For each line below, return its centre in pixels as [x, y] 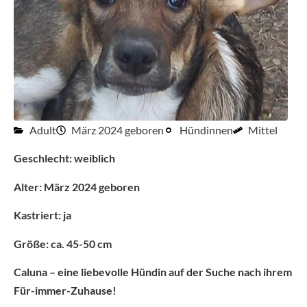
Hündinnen [206, 130]
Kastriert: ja [42, 215]
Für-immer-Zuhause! [65, 291]
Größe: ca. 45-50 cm [63, 243]
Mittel [263, 130]
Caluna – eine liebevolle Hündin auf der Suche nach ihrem [153, 272]
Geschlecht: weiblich [64, 158]
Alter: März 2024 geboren [78, 186]
